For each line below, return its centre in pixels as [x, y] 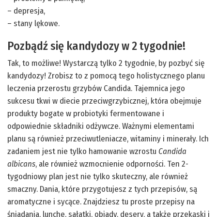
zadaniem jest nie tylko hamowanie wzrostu [83, 151]
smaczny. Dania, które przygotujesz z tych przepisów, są [102, 189]
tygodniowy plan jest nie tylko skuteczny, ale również [98, 176]
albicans [21, 164]
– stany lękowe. [33, 23]
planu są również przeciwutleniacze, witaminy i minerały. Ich [108, 139]
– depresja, [26, 11]
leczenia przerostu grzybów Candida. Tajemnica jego [96, 88]
